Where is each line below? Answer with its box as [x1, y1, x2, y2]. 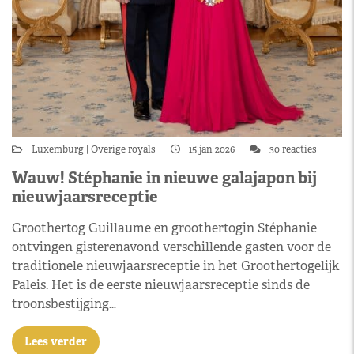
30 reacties [267, 143, 317, 156]
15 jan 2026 [186, 143, 237, 156]
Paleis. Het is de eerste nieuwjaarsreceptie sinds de [12, 277, 310, 293]
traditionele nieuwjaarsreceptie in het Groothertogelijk [12, 258, 339, 274]
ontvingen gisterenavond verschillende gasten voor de [12, 239, 331, 255]
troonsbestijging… [12, 296, 116, 312]
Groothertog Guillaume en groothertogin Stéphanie [12, 220, 317, 236]
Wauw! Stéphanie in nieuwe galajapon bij [12, 168, 317, 188]
